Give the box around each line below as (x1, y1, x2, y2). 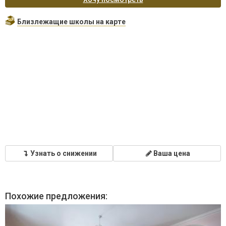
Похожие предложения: (5, 190, 107, 201)
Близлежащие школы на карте (17, 17, 126, 26)
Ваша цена (153, 149, 190, 157)
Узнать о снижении (30, 149, 97, 157)
